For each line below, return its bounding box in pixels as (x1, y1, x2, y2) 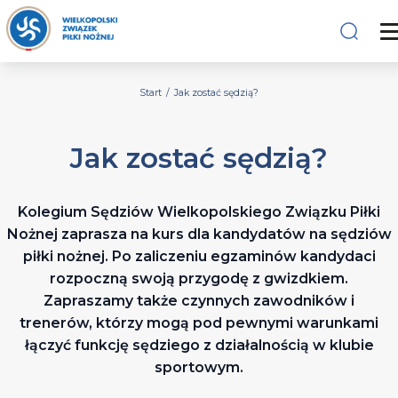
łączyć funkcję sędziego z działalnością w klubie (24, 337, 374, 354)
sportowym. (155, 359, 243, 377)
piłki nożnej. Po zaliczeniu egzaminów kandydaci (22, 248, 376, 266)
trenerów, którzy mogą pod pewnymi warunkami (20, 314, 378, 332)
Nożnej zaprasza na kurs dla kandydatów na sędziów (6, 226, 392, 243)
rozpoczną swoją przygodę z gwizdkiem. (50, 270, 348, 288)
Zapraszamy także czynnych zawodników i (44, 292, 354, 310)
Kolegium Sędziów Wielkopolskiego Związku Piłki (18, 203, 380, 221)
